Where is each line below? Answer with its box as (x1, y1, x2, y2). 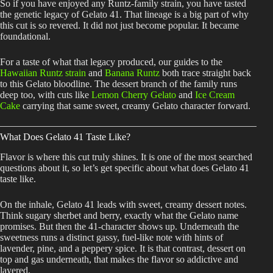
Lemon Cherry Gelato (91, 90, 176, 101)
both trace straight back (160, 68, 251, 79)
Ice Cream (195, 90, 235, 101)
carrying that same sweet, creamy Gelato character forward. (20, 101, 250, 112)
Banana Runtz (105, 68, 160, 79)
